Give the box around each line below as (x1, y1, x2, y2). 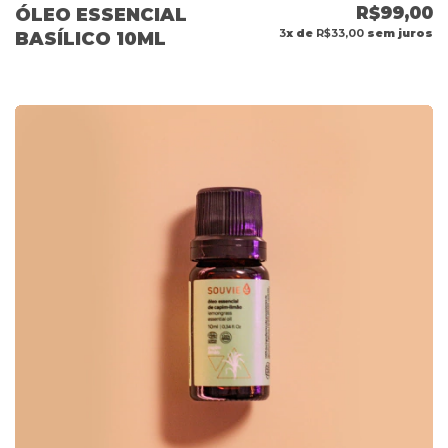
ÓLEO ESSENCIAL (15, 4, 187, 27)
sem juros (364, 26, 433, 41)
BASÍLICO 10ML (15, 28, 166, 51)
